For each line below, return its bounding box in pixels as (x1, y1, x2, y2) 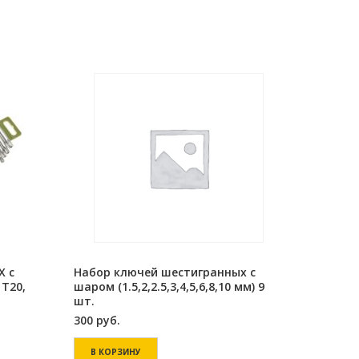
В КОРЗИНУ (90, 346, 141, 357)
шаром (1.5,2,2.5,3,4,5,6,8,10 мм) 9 (73, 279, 264, 294)
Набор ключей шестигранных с (73, 264, 256, 280)
